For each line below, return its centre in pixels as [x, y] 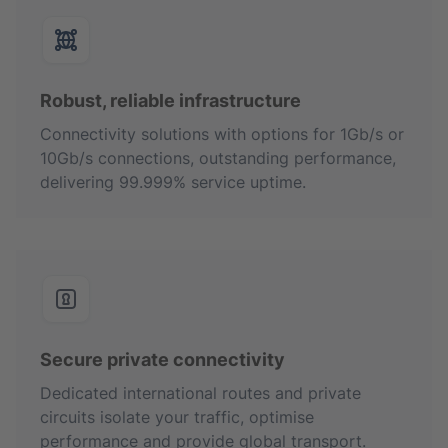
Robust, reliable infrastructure [170, 100]
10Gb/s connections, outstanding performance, [218, 158]
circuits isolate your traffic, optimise [177, 417]
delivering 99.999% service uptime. [173, 182]
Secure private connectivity [162, 359]
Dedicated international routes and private [200, 393]
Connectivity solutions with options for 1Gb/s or [222, 134]
